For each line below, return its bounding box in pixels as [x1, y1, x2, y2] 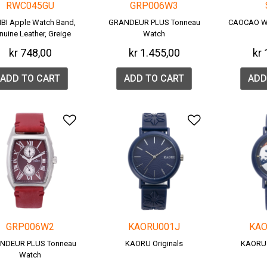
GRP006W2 [6, 221, 55, 233]
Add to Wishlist [75, 112, 163, 128]
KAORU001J [128, 221, 181, 233]
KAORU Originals [125, 239, 184, 249]
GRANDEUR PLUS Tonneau [108, 18, 200, 27]
